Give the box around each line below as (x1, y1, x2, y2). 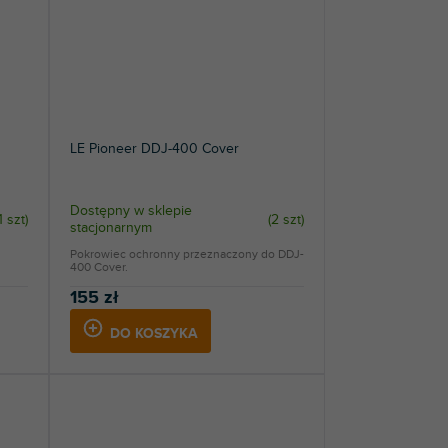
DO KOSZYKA (109, 325, 198, 343)
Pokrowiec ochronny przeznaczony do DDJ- (69, 247, 304, 262)
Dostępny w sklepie (69, 202, 192, 220)
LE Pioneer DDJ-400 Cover (69, 140, 239, 158)
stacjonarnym (69, 219, 152, 237)
